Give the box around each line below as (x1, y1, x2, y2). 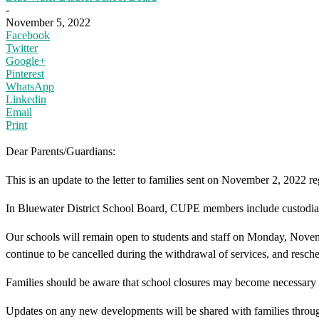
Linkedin (6, 93, 46, 105)
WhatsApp (6, 80, 54, 93)
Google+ (6, 54, 46, 67)
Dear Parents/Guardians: (6, 145, 115, 157)
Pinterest (6, 67, 44, 80)
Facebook (6, 28, 50, 41)
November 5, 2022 (6, 16, 90, 28)
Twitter (6, 41, 38, 54)
